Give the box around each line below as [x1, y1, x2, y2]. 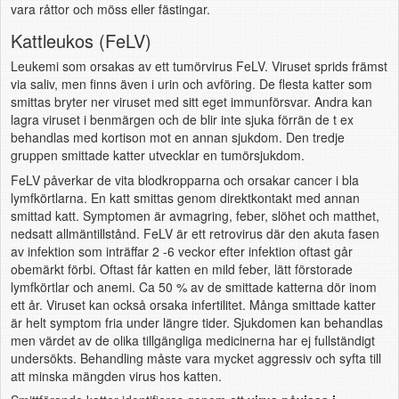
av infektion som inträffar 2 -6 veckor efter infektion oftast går [10, 241, 353, 260]
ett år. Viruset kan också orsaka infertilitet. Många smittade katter [10, 295, 376, 313]
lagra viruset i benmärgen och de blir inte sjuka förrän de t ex [10, 110, 354, 129]
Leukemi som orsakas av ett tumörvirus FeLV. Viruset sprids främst [10, 57, 387, 76]
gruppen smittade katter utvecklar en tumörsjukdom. [10, 146, 305, 165]
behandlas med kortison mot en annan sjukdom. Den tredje [10, 128, 345, 147]
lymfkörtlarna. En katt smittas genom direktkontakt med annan [10, 188, 360, 207]
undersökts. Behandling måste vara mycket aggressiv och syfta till [10, 348, 381, 367]
